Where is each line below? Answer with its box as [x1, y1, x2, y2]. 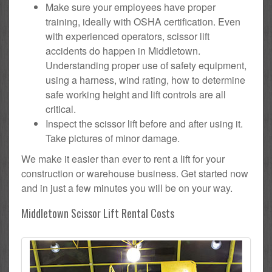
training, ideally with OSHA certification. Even [46, 14, 240, 29]
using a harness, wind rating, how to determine [46, 72, 245, 87]
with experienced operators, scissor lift [46, 29, 209, 43]
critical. [46, 101, 76, 116]
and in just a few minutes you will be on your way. [21, 180, 233, 195]
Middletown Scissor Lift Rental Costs [21, 205, 174, 221]
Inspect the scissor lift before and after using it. [46, 116, 243, 131]
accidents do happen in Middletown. [46, 43, 200, 58]
